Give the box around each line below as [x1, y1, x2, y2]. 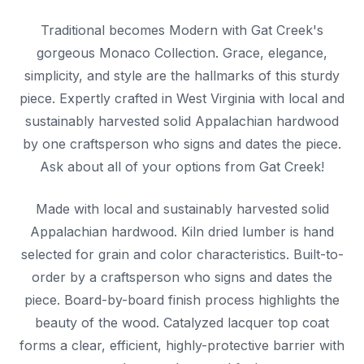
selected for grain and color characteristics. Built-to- [20, 246, 344, 263]
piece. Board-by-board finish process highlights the [24, 292, 340, 309]
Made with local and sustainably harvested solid [35, 201, 329, 218]
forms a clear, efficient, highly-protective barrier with [19, 337, 344, 354]
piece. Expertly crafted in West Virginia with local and [19, 90, 344, 107]
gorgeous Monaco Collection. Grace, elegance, [37, 45, 327, 62]
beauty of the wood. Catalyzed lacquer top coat [35, 314, 329, 331]
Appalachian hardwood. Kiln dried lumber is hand [30, 223, 334, 240]
